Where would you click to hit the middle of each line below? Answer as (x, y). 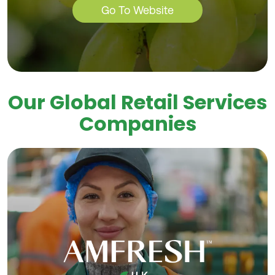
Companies (137, 124)
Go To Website (137, 10)
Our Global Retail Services (137, 103)
